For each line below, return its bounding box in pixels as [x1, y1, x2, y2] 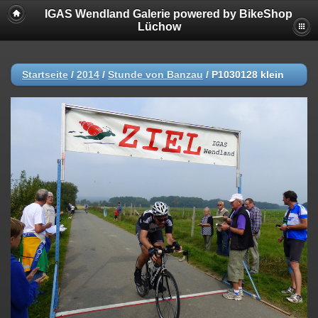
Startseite [22, 69, 68, 80]
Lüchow [137, 21, 181, 33]
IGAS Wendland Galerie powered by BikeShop [44, 8, 292, 20]
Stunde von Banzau [108, 69, 203, 80]
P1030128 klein [212, 69, 284, 80]
